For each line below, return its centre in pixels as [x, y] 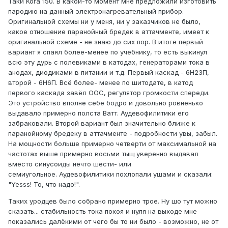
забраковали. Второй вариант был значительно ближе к [102, 123]
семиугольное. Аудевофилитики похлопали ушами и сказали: [110, 174]
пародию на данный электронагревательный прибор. [96, 11]
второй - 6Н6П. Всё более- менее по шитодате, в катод [101, 83]
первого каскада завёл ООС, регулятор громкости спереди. [109, 93]
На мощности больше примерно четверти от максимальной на [112, 144]
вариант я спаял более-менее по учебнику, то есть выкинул [108, 52]
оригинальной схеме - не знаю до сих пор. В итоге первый [106, 42]
